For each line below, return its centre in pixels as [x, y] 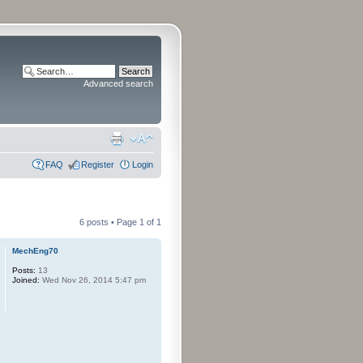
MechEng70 [36, 251]
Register [98, 164]
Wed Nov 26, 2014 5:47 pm [93, 280]
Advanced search [118, 83]
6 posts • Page [109, 222]
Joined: [26, 280]
